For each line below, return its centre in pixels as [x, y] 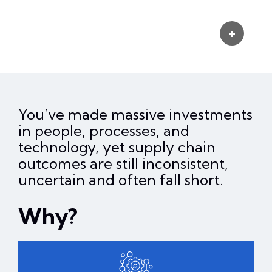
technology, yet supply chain [117, 147]
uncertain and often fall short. [121, 179]
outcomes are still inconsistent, [123, 163]
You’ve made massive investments [135, 114]
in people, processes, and [104, 130]
